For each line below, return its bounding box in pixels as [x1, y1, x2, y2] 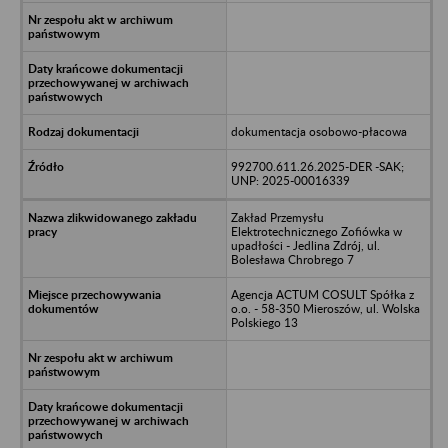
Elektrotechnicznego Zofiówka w [230, 223, 402, 239]
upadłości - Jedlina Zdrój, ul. [230, 237, 380, 253]
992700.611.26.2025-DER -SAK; [230, 158, 404, 174]
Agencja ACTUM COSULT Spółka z [230, 286, 414, 302]
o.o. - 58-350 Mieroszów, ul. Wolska [230, 300, 420, 316]
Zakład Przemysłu [230, 209, 324, 225]
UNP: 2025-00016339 [230, 172, 350, 188]
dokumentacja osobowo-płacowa [230, 123, 407, 139]
